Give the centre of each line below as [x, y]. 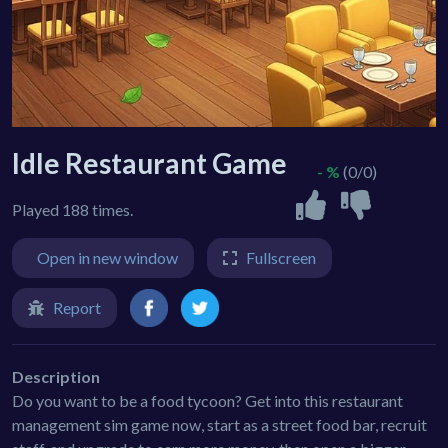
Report [77, 307]
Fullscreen [281, 257]
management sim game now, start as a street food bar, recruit [219, 424]
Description [56, 376]
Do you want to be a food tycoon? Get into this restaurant [207, 400]
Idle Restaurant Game [149, 162]
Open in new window [107, 257]
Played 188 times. [72, 209]
